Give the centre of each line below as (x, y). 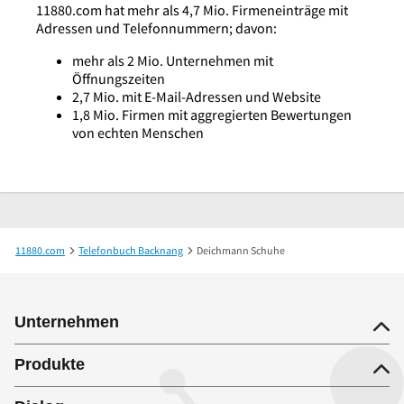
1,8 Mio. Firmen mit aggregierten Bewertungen (212, 115)
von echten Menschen (138, 133)
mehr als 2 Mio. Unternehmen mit (173, 61)
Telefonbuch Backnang (131, 251)
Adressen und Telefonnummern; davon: (156, 28)
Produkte (50, 365)
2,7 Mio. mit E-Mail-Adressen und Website (197, 97)
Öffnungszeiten (119, 79)
